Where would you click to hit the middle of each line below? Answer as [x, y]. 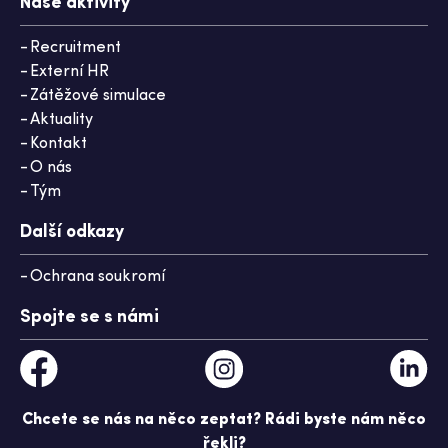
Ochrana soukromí [97, 277]
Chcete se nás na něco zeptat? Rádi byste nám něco [224, 420]
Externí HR [69, 72]
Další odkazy [72, 232]
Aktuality [61, 120]
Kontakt [58, 144]
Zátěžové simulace [98, 96]
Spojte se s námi [89, 317]
